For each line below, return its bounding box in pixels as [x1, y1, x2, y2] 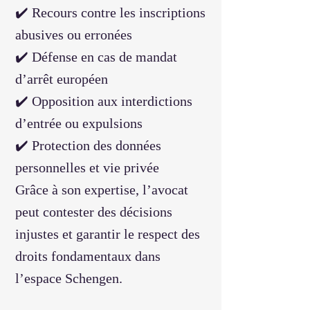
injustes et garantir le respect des [15, 226, 200, 241]
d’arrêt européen [15, 71, 108, 86]
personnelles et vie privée [15, 160, 159, 175]
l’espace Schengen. [15, 271, 122, 286]
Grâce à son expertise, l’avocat [15, 182, 188, 197]
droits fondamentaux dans [15, 248, 161, 264]
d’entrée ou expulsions [15, 116, 143, 131]
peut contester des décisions [15, 204, 172, 219]
